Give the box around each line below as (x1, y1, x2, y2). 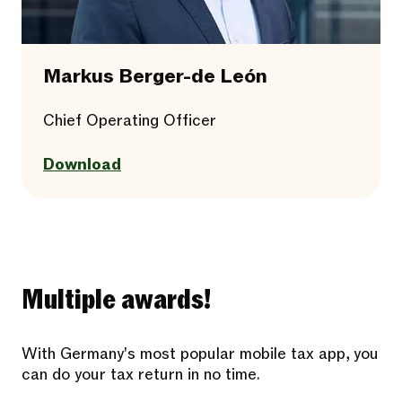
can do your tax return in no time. (22, 364, 260, 385)
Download (43, 154, 121, 175)
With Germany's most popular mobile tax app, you (22, 344, 379, 364)
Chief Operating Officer (43, 110, 216, 131)
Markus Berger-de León (43, 64, 267, 90)
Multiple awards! (22, 281, 211, 319)
